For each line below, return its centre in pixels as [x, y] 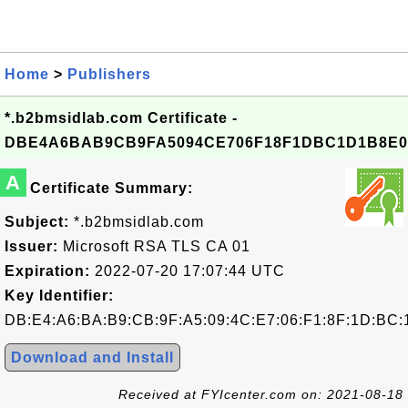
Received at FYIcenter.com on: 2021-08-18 [261, 394]
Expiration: [47, 271]
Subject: [37, 222]
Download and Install [92, 357]
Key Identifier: [59, 296]
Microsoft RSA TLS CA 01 [154, 246]
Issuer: [31, 246]
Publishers [109, 74]
